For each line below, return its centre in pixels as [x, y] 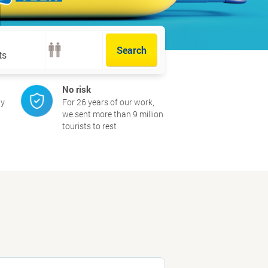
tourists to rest [89, 126]
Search [131, 50]
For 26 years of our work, [108, 102]
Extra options [130, 84]
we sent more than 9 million [112, 114]
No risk [76, 89]
